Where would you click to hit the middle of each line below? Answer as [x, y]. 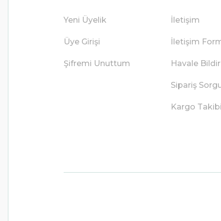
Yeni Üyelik [85, 20]
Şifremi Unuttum [97, 63]
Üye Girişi [82, 42]
